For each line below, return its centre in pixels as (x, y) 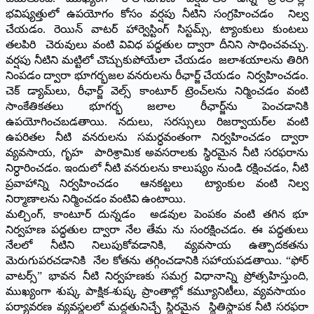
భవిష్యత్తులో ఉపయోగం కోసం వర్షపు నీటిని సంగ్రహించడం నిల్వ (157, 13)
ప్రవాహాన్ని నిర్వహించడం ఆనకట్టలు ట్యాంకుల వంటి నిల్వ (157, 183)
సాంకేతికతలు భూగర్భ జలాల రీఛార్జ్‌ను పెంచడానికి (157, 106)
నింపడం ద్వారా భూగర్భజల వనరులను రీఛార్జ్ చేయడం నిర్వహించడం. (157, 75)
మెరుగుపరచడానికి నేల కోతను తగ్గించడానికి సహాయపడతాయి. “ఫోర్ (157, 260)
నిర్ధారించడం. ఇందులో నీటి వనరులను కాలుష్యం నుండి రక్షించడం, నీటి (157, 168)
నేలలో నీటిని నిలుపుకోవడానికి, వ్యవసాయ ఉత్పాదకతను (157, 245)
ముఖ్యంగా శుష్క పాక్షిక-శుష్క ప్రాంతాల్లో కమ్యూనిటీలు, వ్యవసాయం (157, 291)
